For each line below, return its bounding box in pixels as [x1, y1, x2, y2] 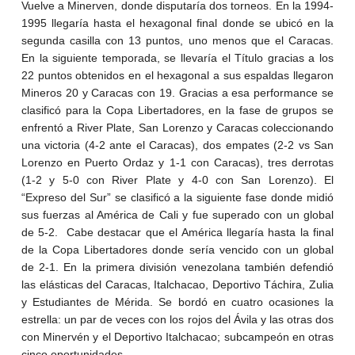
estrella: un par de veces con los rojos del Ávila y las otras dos [21, 313, 334, 326]
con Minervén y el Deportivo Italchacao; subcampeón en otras [21, 330, 334, 344]
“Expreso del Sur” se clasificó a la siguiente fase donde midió [21, 191, 334, 204]
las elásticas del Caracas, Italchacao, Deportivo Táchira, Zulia [21, 278, 334, 292]
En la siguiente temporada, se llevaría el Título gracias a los [21, 52, 334, 65]
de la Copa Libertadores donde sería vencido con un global [21, 243, 334, 257]
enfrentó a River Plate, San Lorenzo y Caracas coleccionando [21, 121, 334, 135]
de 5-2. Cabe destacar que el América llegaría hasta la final [21, 226, 334, 239]
